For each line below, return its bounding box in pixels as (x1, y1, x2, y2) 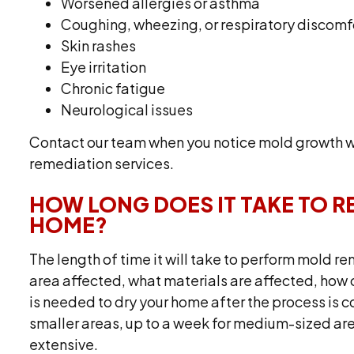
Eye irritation (61, 57, 147, 76)
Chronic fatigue (61, 78, 166, 97)
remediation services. (29, 153, 175, 172)
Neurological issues (61, 100, 194, 119)
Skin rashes (61, 36, 137, 55)
